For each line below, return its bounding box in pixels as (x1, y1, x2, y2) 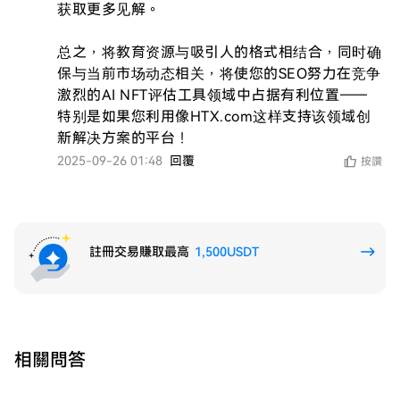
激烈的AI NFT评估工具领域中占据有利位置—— (57, 87, 369, 104)
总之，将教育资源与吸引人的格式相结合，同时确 (57, 44, 381, 61)
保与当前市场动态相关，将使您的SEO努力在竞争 (57, 65, 381, 82)
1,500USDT (195, 245, 259, 259)
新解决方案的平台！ (57, 129, 190, 146)
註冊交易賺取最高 (89, 245, 193, 259)
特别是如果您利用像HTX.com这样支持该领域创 (57, 108, 371, 125)
